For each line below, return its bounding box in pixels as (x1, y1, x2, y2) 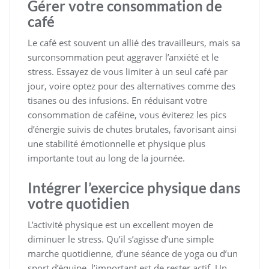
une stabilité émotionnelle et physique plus (28, 137, 205, 150)
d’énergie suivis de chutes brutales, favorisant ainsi (28, 122, 237, 135)
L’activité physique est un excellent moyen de (28, 218, 213, 231)
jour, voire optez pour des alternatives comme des (28, 79, 235, 92)
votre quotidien (28, 194, 130, 212)
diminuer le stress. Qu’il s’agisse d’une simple (28, 232, 214, 245)
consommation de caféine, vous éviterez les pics (28, 108, 226, 121)
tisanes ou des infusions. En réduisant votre (28, 94, 207, 106)
